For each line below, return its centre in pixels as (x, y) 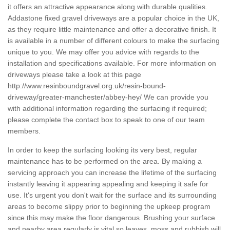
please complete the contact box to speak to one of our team (106, 120)
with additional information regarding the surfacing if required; (107, 109)
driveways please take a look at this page (74, 75)
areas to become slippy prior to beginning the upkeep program (109, 207)
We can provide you (175, 97)
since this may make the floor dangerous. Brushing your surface (111, 218)
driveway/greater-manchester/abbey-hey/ (75, 97)
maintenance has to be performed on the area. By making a (105, 161)
